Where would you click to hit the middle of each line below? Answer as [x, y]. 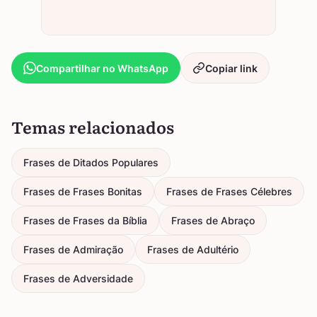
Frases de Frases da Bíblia [85, 221]
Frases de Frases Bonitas [83, 192]
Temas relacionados [93, 127]
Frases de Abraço [213, 221]
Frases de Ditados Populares [91, 163]
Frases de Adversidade [78, 279]
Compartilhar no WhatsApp [102, 68]
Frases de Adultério [193, 250]
